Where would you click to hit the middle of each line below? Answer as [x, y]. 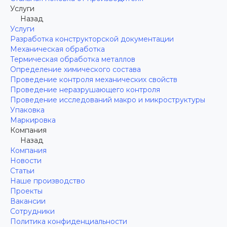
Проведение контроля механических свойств [94, 80]
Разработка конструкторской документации [92, 39]
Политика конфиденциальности [69, 221]
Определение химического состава [75, 69]
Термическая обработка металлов [73, 59]
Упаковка [27, 110]
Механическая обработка [58, 49]
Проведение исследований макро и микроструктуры [108, 100]
